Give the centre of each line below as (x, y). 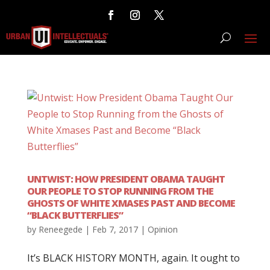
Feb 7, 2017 (115, 229)
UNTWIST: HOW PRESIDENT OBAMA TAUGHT (126, 179)
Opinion (162, 229)
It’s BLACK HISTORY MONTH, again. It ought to (133, 258)
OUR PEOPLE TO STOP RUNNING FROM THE (120, 191)
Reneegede (60, 229)
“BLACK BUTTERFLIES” (75, 215)
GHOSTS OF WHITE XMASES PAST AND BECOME (131, 203)
